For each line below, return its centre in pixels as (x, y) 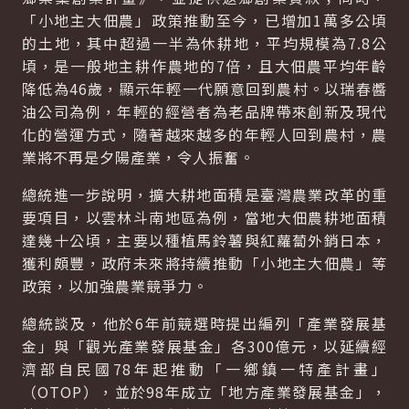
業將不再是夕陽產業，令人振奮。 (138, 157)
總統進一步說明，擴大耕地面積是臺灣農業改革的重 (204, 194)
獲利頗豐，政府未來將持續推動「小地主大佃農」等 (204, 263)
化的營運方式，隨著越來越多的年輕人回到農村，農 (204, 134)
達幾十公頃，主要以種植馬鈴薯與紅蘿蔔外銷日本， (204, 240)
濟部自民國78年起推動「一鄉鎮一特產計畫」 (204, 369)
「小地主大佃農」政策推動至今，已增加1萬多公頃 (204, 20)
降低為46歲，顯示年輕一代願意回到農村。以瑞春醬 (204, 89)
